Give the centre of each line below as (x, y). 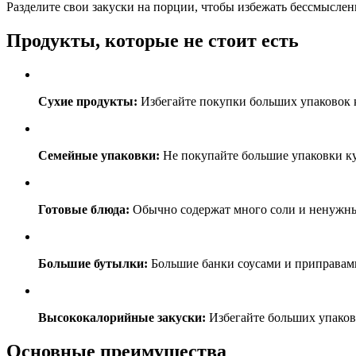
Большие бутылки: (93, 263)
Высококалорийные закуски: (122, 317)
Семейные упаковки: (99, 155)
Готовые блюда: (84, 209)
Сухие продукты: (88, 101)
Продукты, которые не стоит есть (153, 40)
